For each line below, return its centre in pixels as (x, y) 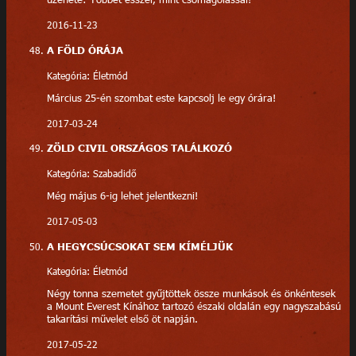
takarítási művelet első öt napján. (122, 319)
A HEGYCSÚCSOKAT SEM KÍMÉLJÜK (139, 246)
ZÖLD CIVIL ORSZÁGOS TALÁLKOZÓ (139, 148)
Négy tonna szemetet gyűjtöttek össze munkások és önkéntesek (191, 294)
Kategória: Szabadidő (91, 174)
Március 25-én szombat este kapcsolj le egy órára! (161, 97)
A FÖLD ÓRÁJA (85, 50)
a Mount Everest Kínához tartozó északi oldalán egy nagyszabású (193, 306)
